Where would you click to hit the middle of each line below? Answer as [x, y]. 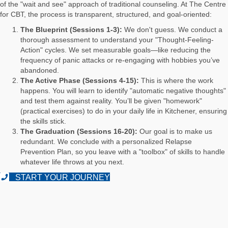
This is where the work [176, 80]
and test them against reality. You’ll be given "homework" [111, 101]
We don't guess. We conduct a [172, 29]
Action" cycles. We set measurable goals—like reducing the [116, 50]
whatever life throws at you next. [72, 162]
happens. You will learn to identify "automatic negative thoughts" [123, 90]
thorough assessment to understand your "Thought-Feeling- [117, 39]
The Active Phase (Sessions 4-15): [80, 80]
